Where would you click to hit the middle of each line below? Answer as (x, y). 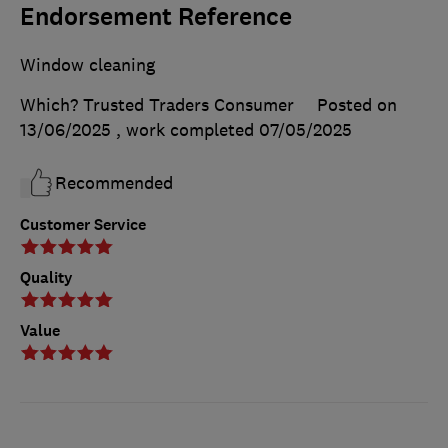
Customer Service (83, 224)
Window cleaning (87, 65)
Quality (46, 277)
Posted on (357, 105)
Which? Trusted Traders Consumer (157, 105)
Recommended (114, 183)
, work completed (187, 130)
